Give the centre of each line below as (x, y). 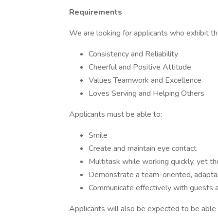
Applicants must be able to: (116, 114)
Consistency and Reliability (133, 54)
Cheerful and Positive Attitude (140, 67)
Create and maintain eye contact (143, 148)
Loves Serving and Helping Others (146, 93)
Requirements (96, 12)
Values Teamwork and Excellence (145, 80)
